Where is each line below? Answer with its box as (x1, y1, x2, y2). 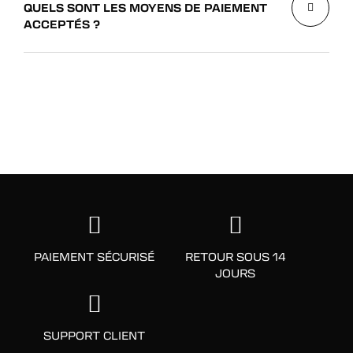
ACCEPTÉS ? (24, 16, 100, 32)
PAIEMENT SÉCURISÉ (34, 248, 154, 264)
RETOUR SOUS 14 (184, 248, 286, 264)
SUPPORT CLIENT (43, 327, 145, 343)
